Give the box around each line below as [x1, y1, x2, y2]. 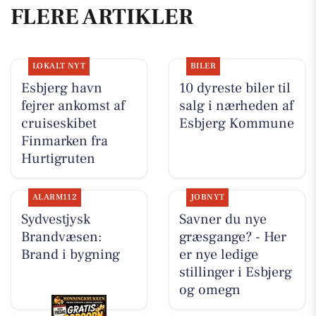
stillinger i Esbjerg [178, 263, 292, 282]
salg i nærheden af [178, 97, 293, 116]
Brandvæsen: [20, 228, 102, 247]
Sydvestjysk [20, 210, 90, 229]
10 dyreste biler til [178, 79, 291, 98]
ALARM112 [32, 192, 78, 203]
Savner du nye [178, 210, 267, 229]
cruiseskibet [20, 114, 97, 133]
